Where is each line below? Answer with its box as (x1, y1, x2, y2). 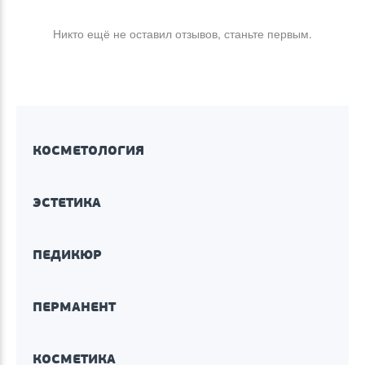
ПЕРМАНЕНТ (33, 297, 116, 315)
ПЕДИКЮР (33, 245, 102, 263)
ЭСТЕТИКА (33, 193, 101, 211)
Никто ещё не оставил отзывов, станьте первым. (53, 24, 312, 42)
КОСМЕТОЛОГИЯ (33, 141, 144, 159)
